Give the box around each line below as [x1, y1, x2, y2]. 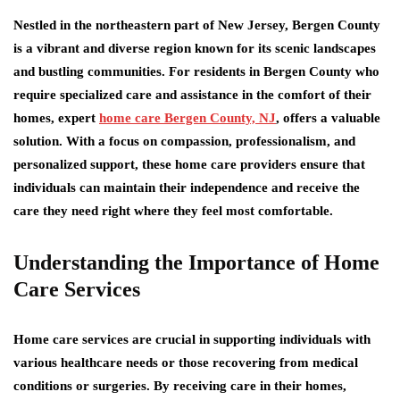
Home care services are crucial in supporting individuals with [13, 332, 371, 346]
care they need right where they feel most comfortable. [13, 204, 333, 218]
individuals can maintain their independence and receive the [13, 180, 360, 195]
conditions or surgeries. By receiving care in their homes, [13, 379, 346, 393]
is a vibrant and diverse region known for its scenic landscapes [13, 41, 376, 55]
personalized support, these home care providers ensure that [13, 157, 365, 171]
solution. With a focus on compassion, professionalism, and [13, 134, 355, 148]
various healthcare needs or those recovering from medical [13, 355, 358, 370]
